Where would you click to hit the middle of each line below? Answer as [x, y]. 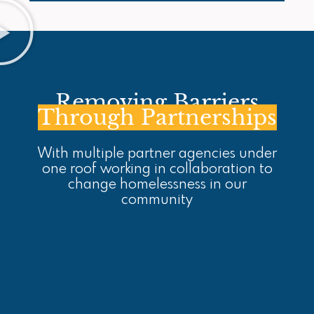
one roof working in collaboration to [157, 170]
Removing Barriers [157, 102]
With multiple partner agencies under [157, 154]
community [157, 200]
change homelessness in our [157, 185]
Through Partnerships [157, 118]
